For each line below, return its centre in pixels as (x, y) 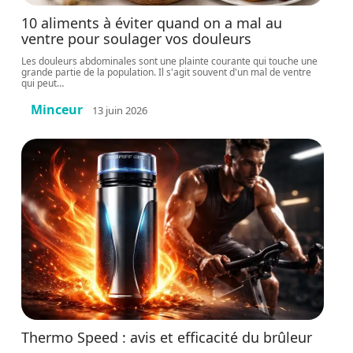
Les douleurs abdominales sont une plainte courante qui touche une (170, 61)
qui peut (39, 83)
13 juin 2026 (120, 110)
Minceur (57, 110)
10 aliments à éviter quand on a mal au (152, 23)
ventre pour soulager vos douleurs (137, 39)
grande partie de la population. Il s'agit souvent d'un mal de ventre (167, 72)
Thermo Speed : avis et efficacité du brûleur (167, 337)
